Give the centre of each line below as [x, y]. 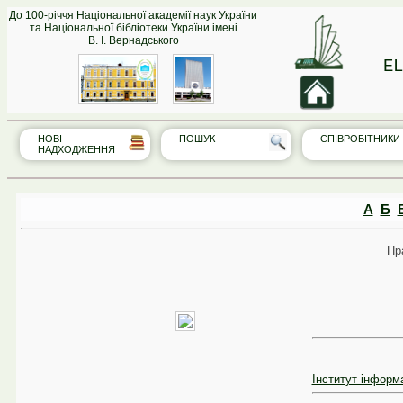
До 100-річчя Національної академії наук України [133, 15]
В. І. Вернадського [133, 40]
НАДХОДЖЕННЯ [76, 150]
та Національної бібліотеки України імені [133, 28]
